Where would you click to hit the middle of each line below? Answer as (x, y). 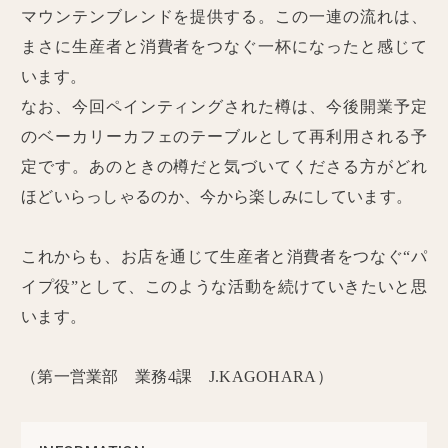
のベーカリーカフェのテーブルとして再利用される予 (224, 136)
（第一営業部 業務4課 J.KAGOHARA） (177, 376)
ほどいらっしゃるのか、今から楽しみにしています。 (216, 196)
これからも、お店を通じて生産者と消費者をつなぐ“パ (224, 256)
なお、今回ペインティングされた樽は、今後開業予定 (224, 106)
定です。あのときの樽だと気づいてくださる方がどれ (224, 166)
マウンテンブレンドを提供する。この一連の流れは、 (224, 16)
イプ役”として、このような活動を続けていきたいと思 (224, 286)
